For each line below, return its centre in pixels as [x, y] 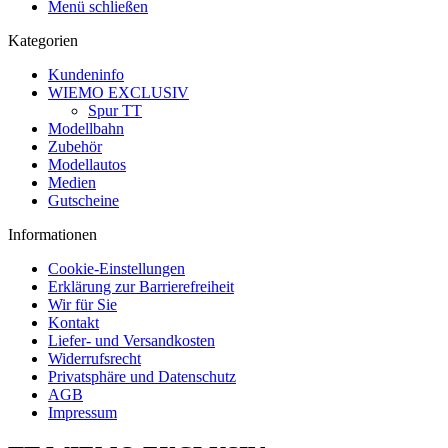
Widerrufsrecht [94, 358]
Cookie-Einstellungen [116, 268]
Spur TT [115, 110]
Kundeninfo [86, 74]
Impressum [82, 412]
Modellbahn [86, 128]
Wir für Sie [82, 304]
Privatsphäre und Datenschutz [142, 376]
